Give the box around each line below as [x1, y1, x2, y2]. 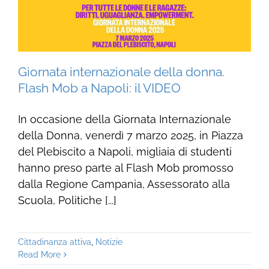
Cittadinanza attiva [17, 237, 91, 247]
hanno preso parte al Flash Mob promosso [17, 162, 234, 175]
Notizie [95, 237, 122, 247]
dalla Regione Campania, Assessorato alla [17, 178, 230, 191]
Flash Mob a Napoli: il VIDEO [17, 80, 181, 96]
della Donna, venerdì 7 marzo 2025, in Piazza [17, 129, 243, 142]
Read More [17, 250, 61, 260]
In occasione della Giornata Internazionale [17, 113, 231, 126]
